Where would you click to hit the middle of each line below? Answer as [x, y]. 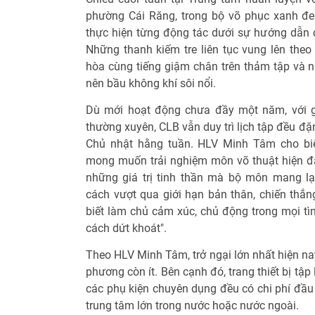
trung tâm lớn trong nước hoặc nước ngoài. [192, 306]
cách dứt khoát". [126, 229]
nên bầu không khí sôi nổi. [151, 84]
